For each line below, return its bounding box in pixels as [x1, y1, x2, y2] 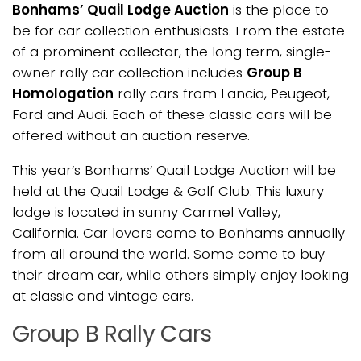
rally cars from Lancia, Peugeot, [114, 83, 330, 103]
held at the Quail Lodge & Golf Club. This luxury [12, 180, 324, 201]
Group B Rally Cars [12, 317, 212, 351]
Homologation [12, 83, 114, 103]
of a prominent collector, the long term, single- [12, 41, 332, 61]
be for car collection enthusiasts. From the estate [12, 20, 345, 40]
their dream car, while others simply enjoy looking [12, 264, 349, 284]
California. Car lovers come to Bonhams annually [12, 222, 345, 243]
